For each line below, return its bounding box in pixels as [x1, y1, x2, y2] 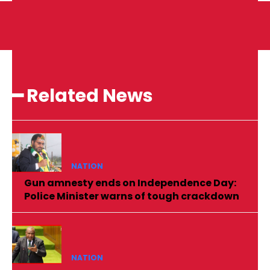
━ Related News [12, 83, 153, 109]
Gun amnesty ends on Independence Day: [24, 175, 236, 190]
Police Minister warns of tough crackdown [24, 189, 239, 203]
